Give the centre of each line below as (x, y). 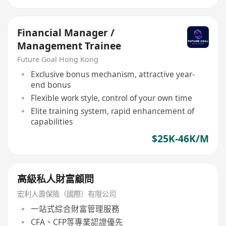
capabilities (51, 121)
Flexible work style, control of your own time (111, 98)
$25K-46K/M (180, 138)
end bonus (50, 84)
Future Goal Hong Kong (58, 60)
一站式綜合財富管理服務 (75, 209)
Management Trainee (69, 46)
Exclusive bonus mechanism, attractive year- (112, 74)
